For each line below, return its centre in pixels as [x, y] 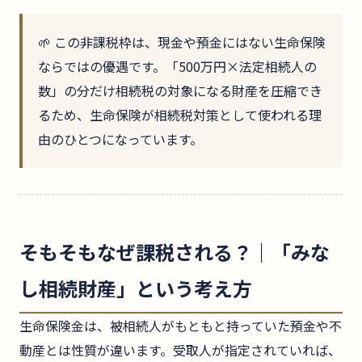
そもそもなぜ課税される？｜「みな [175, 252]
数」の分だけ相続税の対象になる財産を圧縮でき [181, 91]
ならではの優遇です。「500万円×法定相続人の [178, 67]
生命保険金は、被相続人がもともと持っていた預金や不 [181, 326]
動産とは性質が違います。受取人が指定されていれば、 [180, 350]
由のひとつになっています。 [121, 139]
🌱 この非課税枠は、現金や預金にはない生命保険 [182, 42]
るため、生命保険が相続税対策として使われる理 [180, 115]
